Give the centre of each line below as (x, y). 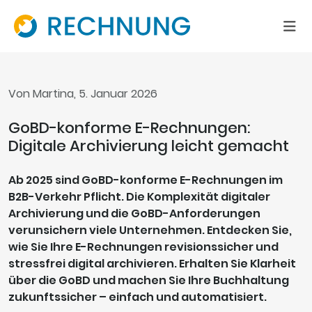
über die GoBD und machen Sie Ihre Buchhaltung (149, 281)
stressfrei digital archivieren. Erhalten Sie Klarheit (152, 264)
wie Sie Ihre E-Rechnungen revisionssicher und (143, 247)
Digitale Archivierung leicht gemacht (149, 146)
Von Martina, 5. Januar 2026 (83, 94)
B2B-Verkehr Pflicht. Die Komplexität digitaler (139, 197)
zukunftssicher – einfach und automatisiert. (138, 297)
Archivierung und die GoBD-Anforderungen (134, 214)
